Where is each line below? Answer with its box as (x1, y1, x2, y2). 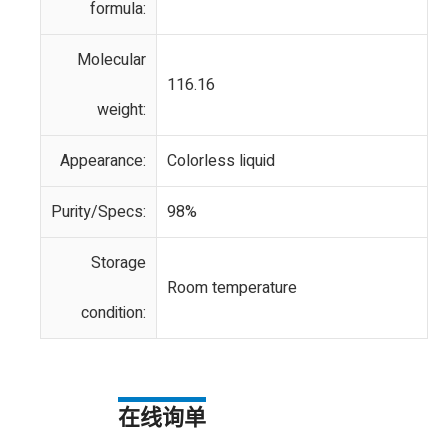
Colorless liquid (167, 149, 275, 173)
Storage (91, 251, 146, 275)
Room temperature (167, 276, 297, 300)
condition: (81, 301, 146, 325)
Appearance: (60, 149, 146, 173)
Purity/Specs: (51, 200, 146, 224)
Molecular (77, 48, 146, 72)
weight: (97, 98, 146, 122)
